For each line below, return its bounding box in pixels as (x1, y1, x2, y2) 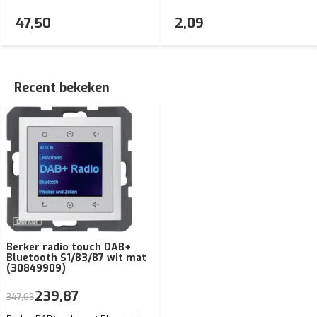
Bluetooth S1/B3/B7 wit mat (6, 250, 146, 265)
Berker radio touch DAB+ (6, 240, 131, 254)
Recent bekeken (14, 79, 110, 96)
